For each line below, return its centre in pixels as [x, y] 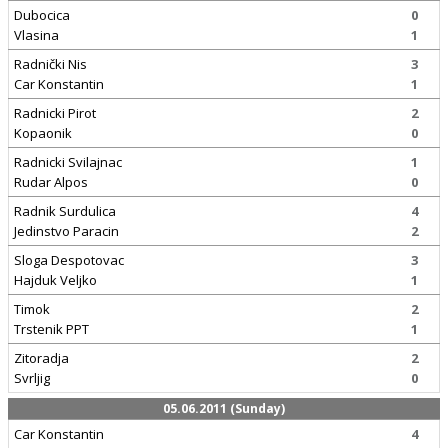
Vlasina [36, 35]
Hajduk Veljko [55, 280]
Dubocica [42, 15]
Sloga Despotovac [69, 260]
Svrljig [32, 378]
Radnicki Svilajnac [68, 162]
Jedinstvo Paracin [66, 231]
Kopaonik [43, 133]
